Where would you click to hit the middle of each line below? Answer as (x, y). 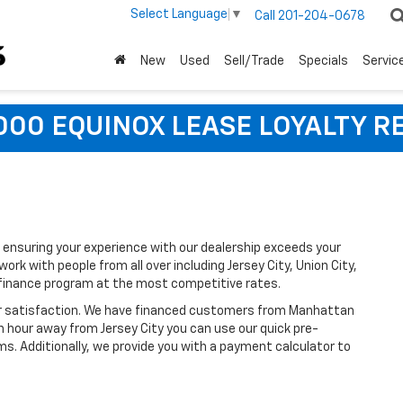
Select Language (179, 15)
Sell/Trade (254, 62)
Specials (323, 62)
